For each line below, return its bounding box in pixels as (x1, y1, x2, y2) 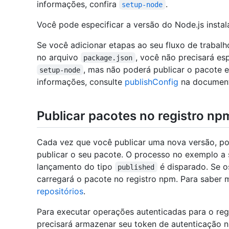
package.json (83, 53, 133, 62)
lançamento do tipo (37, 161, 115, 172)
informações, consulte (37, 76, 125, 87)
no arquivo (37, 52, 81, 62)
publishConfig (125, 76, 178, 87)
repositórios (37, 186, 83, 196)
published (118, 163, 155, 171)
